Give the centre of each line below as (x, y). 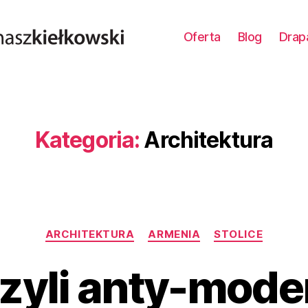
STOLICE (239, 234)
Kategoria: (87, 140)
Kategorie (180, 228)
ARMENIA (174, 234)
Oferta (202, 36)
